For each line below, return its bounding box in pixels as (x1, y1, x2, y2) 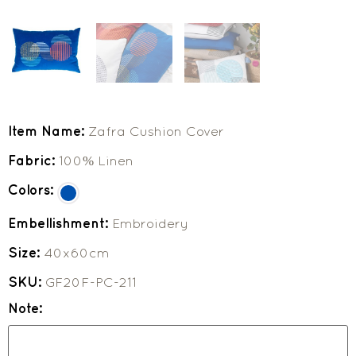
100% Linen (59, 153, 133, 169)
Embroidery (112, 215, 188, 232)
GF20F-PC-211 (45, 274, 137, 291)
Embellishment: (8, 215, 112, 232)
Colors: (8, 182, 57, 199)
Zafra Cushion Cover (88, 123, 224, 140)
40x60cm (44, 245, 110, 261)
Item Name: (8, 123, 88, 140)
